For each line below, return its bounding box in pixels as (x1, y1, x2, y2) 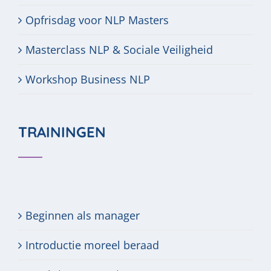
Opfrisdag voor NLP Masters (25, 13, 169, 27)
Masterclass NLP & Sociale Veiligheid (25, 42, 213, 57)
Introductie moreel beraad (25, 238, 159, 252)
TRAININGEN (18, 123, 106, 141)
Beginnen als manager (25, 208, 140, 223)
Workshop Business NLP (25, 72, 150, 87)
